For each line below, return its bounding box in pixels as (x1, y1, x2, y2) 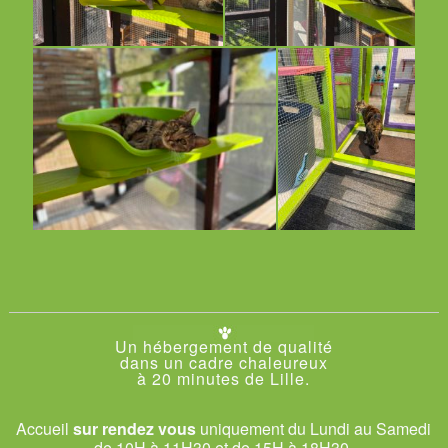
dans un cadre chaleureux (119, 351, 328, 375)
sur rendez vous (73, 417, 197, 441)
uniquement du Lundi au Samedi (196, 417, 432, 441)
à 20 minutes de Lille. (137, 367, 311, 391)
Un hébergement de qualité (114, 335, 333, 359)
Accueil (16, 417, 74, 441)
